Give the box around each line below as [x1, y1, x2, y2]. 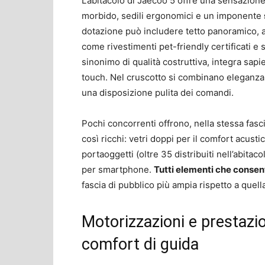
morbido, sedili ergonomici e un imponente [82, 9, 264, 21]
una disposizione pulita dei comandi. [82, 86, 234, 98]
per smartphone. [82, 163, 154, 175]
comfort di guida [82, 234, 199, 254]
